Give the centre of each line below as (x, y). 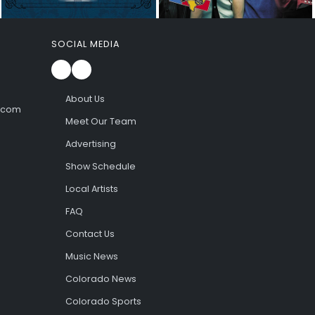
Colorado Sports (103, 301)
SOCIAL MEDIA (85, 44)
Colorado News (101, 278)
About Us (85, 98)
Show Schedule (100, 166)
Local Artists (91, 188)
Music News (91, 256)
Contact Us (90, 233)
